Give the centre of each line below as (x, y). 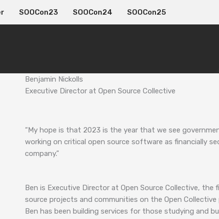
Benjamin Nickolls (54, 79)
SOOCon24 (93, 12)
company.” (42, 153)
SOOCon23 (39, 12)
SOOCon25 (147, 12)
